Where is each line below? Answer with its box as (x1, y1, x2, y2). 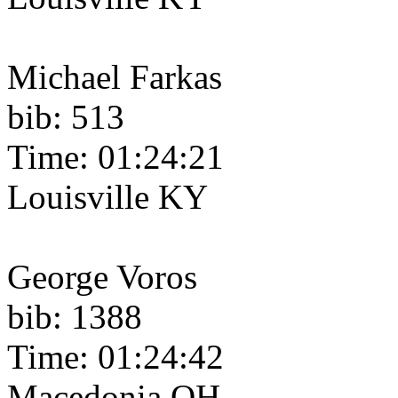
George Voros (7, 258, 197, 297)
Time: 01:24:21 (7, 138, 224, 177)
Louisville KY (7, 178, 208, 217)
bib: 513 (7, 98, 124, 137)
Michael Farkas (7, 58, 222, 97)
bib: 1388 (7, 298, 142, 337)
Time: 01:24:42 (7, 338, 224, 377)
